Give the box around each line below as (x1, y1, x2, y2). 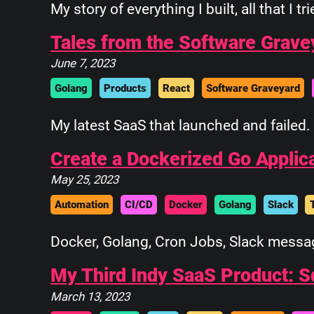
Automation (55, 198, 109, 211)
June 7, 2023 (50, 55, 115, 70)
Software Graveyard (205, 81, 300, 95)
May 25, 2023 (50, 172, 118, 187)
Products (104, 81, 147, 95)
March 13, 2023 (50, 289, 130, 303)
